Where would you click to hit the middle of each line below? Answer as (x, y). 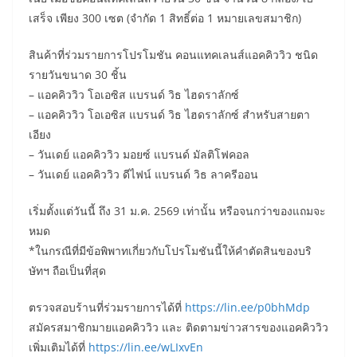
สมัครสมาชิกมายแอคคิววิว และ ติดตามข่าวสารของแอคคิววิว (178, 327)
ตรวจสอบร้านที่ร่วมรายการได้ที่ (107, 307)
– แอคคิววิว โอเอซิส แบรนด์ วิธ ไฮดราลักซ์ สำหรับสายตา (169, 114)
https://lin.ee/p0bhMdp (247, 307)
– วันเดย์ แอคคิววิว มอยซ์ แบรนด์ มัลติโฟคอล (139, 154)
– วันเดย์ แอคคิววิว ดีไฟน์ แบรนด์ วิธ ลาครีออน (143, 174)
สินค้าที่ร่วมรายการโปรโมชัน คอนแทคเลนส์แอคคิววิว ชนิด (173, 54)
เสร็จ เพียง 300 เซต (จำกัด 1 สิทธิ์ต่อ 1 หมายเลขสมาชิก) (165, 18)
